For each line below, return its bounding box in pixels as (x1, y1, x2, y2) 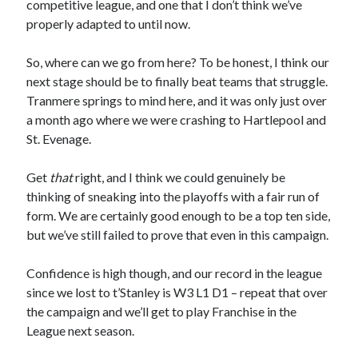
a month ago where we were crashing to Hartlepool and (26, 112, 327, 128)
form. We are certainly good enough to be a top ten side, (26, 208, 331, 224)
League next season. (26, 323, 135, 339)
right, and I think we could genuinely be (73, 169, 286, 185)
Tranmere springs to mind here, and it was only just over (26, 93, 328, 109)
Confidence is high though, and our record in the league (26, 265, 323, 281)
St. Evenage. (26, 131, 92, 147)
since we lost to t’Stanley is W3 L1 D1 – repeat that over (26, 284, 328, 300)
